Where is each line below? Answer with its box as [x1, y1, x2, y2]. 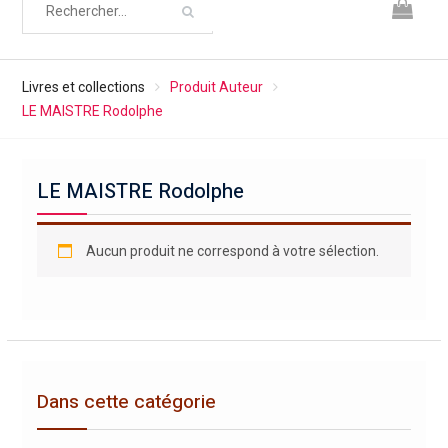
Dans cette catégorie [36, 388, 216, 416]
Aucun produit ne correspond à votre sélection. [85, 243, 379, 259]
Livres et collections [21, 79, 145, 95]
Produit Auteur [169, 79, 263, 95]
